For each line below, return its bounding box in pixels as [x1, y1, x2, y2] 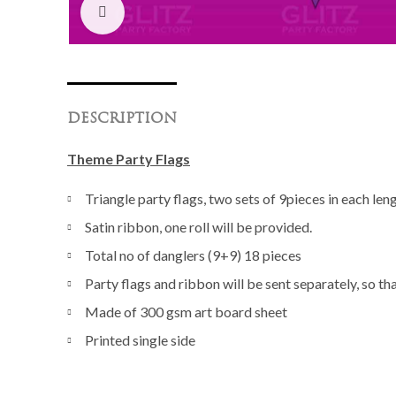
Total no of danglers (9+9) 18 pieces [85, 246, 301, 263]
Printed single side [85, 331, 195, 348]
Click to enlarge [125, 5, 236, 18]
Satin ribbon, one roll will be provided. [85, 217, 312, 235]
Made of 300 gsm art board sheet [85, 302, 287, 320]
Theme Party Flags [67, 149, 190, 167]
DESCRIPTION [67, 111, 177, 126]
